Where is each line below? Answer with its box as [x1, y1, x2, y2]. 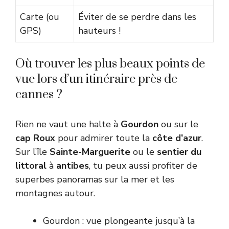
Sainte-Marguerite [50, 146, 130, 158]
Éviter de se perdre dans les [78, 11, 196, 24]
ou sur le [158, 118, 198, 131]
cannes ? [15, 87, 62, 103]
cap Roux [15, 132, 55, 145]
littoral [15, 159, 47, 172]
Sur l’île [15, 146, 50, 158]
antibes [56, 159, 89, 172]
